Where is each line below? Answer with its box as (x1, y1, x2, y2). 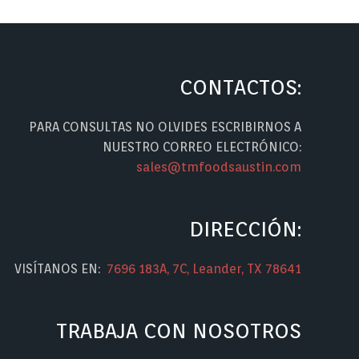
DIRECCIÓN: (188, 216, 301, 241)
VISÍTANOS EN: (14, 261, 107, 277)
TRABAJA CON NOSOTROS (55, 317, 301, 343)
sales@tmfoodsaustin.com (135, 159, 301, 175)
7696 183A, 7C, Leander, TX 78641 (106, 261, 301, 277)
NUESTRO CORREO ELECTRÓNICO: (102, 139, 301, 155)
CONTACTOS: (179, 75, 301, 99)
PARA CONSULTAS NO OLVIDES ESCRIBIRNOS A (28, 119, 301, 135)
